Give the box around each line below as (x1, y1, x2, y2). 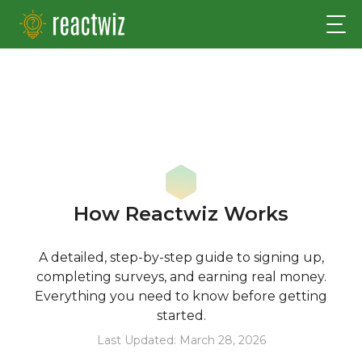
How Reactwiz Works (74, 202, 288, 225)
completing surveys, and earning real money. (36, 269, 326, 284)
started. (156, 308, 206, 323)
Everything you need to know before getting (35, 288, 327, 304)
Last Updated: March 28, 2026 (96, 333, 266, 347)
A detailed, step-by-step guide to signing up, (38, 250, 324, 265)
